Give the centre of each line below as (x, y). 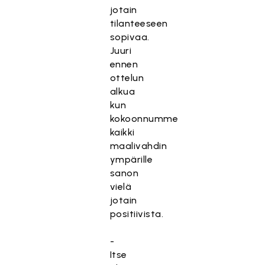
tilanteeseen (139, 23)
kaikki (122, 132)
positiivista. (137, 214)
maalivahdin (138, 146)
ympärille (131, 159)
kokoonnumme (144, 119)
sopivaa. (130, 37)
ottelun (127, 78)
